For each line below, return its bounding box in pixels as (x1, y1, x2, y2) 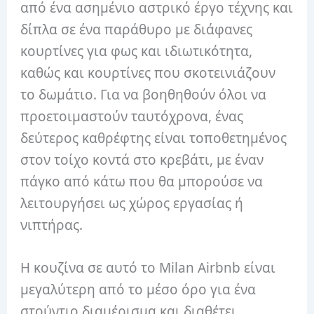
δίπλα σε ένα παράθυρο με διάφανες (20, 20, 253, 39)
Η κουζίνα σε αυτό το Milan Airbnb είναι (20, 259, 276, 278)
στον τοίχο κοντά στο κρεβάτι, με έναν (20, 150, 264, 169)
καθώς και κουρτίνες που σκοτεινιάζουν (20, 63, 276, 82)
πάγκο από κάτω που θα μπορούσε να (20, 172, 264, 191)
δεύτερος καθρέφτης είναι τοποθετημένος (20, 128, 287, 147)
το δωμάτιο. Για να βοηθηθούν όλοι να (20, 85, 267, 104)
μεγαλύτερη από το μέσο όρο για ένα (20, 280, 257, 299)
